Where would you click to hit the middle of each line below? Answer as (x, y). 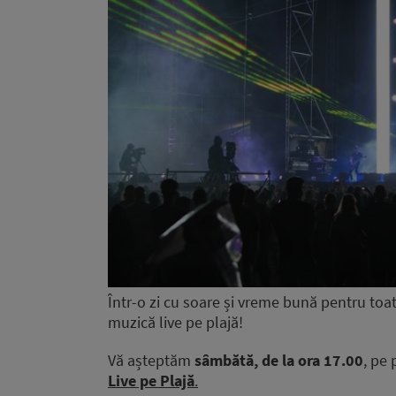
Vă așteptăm (151, 361)
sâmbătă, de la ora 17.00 (279, 361)
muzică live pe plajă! (175, 323)
